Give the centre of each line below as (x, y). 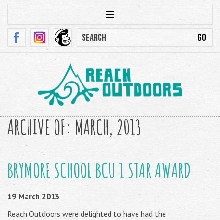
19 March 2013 (33, 196)
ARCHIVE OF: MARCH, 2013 (75, 127)
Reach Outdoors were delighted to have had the (87, 214)
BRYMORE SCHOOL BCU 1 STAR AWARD (99, 170)
